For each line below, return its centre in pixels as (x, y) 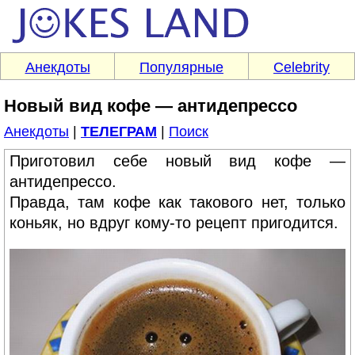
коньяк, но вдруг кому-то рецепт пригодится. (174, 223)
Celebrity (302, 67)
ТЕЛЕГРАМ (119, 132)
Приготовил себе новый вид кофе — (177, 161)
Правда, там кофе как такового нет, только (177, 202)
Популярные (181, 67)
